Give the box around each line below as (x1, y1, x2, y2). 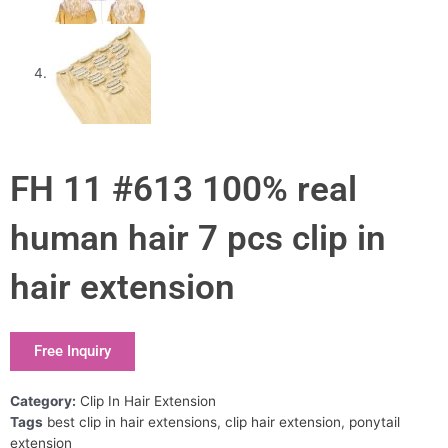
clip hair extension (225, 413, 341, 430)
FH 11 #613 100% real (10, 168, 357, 210)
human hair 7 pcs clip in (10, 217, 386, 259)
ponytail (349, 413, 400, 430)
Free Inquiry (34, 341, 111, 360)
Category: (10, 392, 76, 409)
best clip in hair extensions (47, 413, 217, 430)
